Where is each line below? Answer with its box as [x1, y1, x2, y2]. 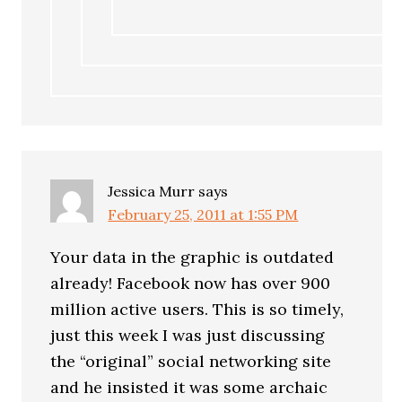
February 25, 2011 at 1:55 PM [108, 205, 299, 223]
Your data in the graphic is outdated [50, 247, 335, 267]
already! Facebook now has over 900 [50, 273, 331, 293]
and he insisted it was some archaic [50, 377, 328, 398]
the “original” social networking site [50, 351, 332, 371]
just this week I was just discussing [50, 325, 326, 345]
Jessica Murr [108, 182, 196, 200]
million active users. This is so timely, [50, 299, 345, 319]
